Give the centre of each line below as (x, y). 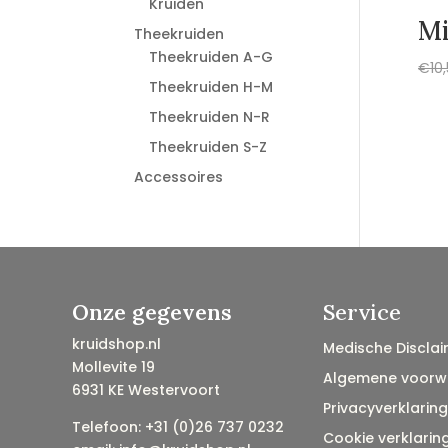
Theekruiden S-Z (208, 147)
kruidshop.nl (116, 343)
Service (361, 311)
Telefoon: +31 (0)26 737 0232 (178, 426)
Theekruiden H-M (211, 87)
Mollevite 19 (113, 366)
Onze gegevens (152, 311)
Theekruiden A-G (211, 57)
